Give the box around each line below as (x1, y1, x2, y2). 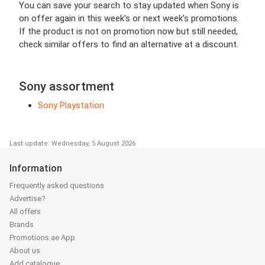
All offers (9, 206, 41, 216)
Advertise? (9, 193, 46, 203)
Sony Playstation (38, 99, 104, 111)
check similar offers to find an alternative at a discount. (19, 38, 238, 50)
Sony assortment (19, 79, 114, 93)
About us (9, 245, 40, 255)
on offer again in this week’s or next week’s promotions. (19, 12, 239, 24)
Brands (9, 219, 34, 229)
